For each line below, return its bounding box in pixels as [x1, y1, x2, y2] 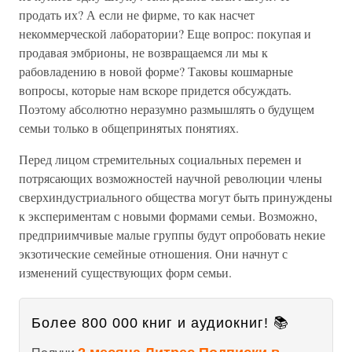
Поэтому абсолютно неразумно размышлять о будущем [19, 101, 314, 117]
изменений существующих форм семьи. [19, 264, 232, 280]
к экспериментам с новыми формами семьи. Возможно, [19, 207, 317, 224]
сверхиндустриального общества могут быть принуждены [19, 189, 332, 205]
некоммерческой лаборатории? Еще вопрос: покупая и [19, 25, 311, 42]
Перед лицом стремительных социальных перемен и [19, 151, 302, 167]
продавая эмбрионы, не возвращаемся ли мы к [19, 44, 268, 60]
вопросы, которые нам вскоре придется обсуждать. [19, 82, 291, 98]
